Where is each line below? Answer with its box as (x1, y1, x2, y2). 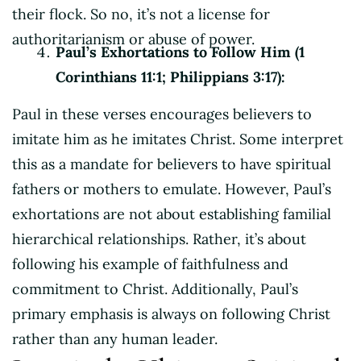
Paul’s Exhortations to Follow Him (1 (56, 42, 305, 61)
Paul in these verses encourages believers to (12, 104, 312, 123)
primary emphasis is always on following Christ (12, 304, 330, 323)
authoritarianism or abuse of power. (12, 29, 255, 48)
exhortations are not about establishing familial (12, 204, 331, 223)
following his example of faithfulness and (12, 254, 288, 273)
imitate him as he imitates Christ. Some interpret (12, 129, 343, 148)
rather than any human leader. (12, 329, 218, 348)
